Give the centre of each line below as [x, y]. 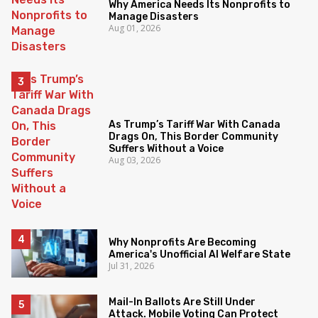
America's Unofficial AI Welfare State [200, 254]
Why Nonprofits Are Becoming [183, 242]
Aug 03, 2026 [135, 160]
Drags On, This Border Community [194, 137]
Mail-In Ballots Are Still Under [182, 302]
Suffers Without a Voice [166, 149]
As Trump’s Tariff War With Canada [195, 125]
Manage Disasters [154, 16]
